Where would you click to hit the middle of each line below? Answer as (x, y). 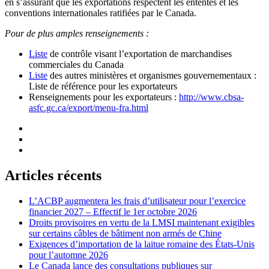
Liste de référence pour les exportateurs (103, 86)
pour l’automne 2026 (68, 255)
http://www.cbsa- (211, 97)
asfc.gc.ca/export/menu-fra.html (89, 108)
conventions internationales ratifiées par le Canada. (101, 13)
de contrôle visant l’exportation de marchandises (140, 54)
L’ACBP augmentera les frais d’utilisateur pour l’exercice (137, 201)
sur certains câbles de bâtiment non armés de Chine (125, 234)
